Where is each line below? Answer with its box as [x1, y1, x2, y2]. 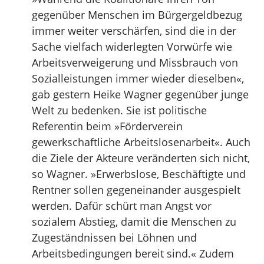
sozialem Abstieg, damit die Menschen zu [32, 214, 236, 229]
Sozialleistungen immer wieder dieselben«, [32, 71, 244, 85]
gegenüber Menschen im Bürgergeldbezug [32, 8, 242, 22]
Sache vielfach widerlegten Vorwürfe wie [32, 39, 232, 54]
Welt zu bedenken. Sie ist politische [32, 103, 207, 117]
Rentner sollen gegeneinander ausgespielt [32, 183, 240, 197]
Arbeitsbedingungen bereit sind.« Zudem [32, 246, 234, 260]
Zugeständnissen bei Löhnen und [32, 230, 197, 245]
